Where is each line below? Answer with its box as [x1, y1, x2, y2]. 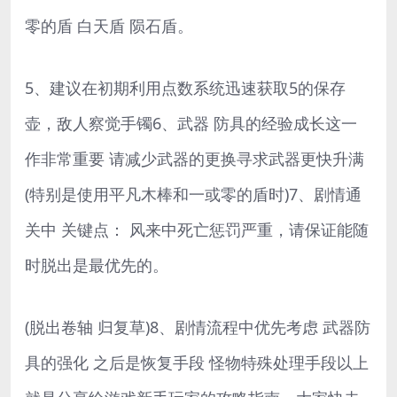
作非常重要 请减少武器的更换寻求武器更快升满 [25, 147, 364, 169]
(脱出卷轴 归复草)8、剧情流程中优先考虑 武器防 [25, 315, 370, 338]
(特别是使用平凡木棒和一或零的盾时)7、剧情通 [25, 183, 362, 205]
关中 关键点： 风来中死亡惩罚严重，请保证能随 [25, 218, 369, 240]
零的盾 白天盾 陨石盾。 [25, 14, 193, 36]
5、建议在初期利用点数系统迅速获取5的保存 [25, 76, 346, 98]
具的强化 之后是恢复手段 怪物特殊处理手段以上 [25, 351, 369, 373]
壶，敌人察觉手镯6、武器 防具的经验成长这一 [25, 112, 357, 134]
